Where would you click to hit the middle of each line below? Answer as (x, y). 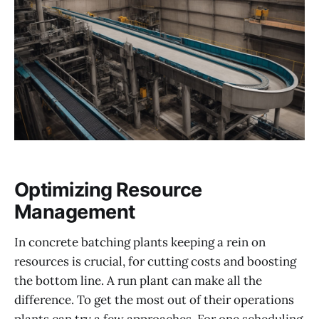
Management (75, 211)
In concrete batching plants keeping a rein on (140, 242)
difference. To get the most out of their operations (154, 299)
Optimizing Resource (108, 189)
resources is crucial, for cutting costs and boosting (155, 261)
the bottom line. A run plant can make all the (138, 280)
